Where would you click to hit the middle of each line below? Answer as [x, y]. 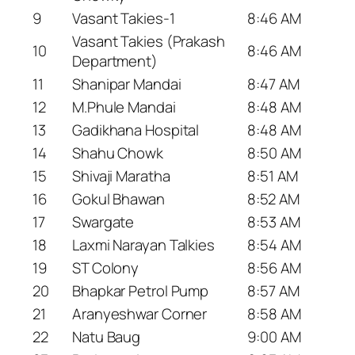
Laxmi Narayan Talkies [143, 245]
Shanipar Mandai [127, 84]
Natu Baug [107, 337]
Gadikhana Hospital [136, 130]
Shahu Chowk [118, 153]
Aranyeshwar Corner [140, 314]
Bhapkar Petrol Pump [141, 291]
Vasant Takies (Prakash [149, 42]
